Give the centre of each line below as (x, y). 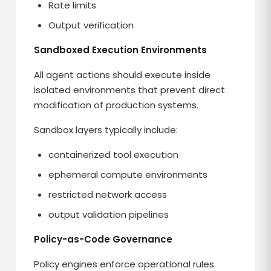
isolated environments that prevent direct (130, 90)
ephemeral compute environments (128, 175)
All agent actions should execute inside (122, 75)
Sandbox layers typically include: (106, 130)
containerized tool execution (114, 155)
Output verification (91, 25)
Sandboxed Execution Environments (121, 50)
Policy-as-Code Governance (103, 239)
